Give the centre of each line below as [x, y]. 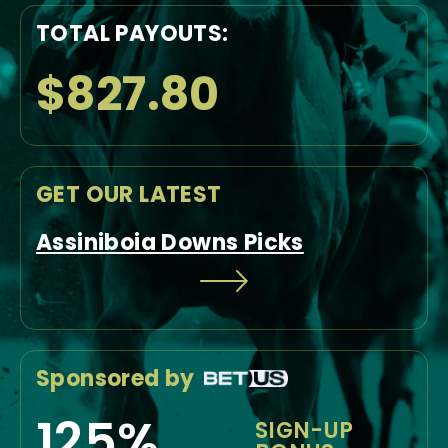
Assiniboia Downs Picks [170, 242]
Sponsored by [115, 378]
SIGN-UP [304, 430]
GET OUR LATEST [129, 194]
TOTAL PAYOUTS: [132, 33]
